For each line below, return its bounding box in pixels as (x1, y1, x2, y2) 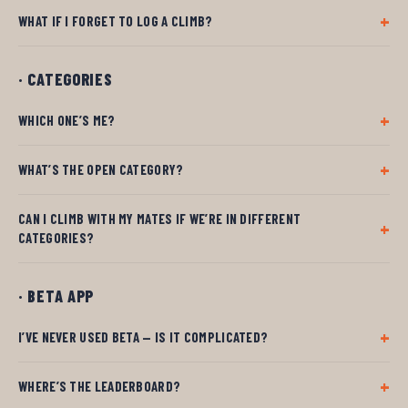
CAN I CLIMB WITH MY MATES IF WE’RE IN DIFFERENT (18, 209, 301, 227)
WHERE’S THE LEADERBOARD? (18, 377, 181, 394)
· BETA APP (18, 285, 95, 306)
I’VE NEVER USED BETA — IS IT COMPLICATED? (18, 328, 269, 345)
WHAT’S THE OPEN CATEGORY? (18, 160, 184, 178)
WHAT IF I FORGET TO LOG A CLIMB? (18, 12, 213, 29)
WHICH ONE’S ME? (18, 111, 116, 128)
